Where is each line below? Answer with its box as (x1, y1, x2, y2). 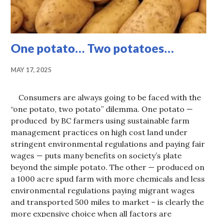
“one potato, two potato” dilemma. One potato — (11, 104, 193, 114)
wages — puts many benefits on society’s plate (11, 151, 182, 161)
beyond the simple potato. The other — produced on (11, 162, 205, 172)
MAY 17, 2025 (11, 66, 52, 74)
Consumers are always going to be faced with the (11, 93, 201, 103)
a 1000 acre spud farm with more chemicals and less (11, 174, 205, 184)
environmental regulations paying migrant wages (11, 186, 195, 196)
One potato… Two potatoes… (11, 41, 174, 56)
